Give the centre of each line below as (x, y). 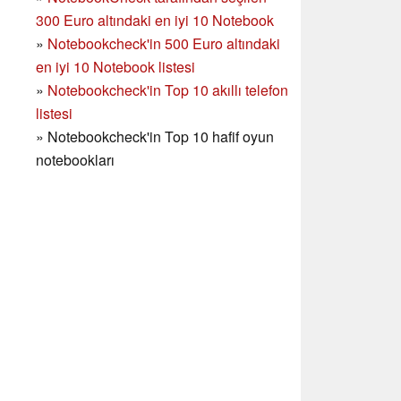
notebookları (75, 160)
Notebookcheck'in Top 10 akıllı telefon (168, 90)
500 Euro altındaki (222, 44)
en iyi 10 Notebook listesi (115, 67)
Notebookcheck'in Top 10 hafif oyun (161, 137)
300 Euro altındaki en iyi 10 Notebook (155, 21)
